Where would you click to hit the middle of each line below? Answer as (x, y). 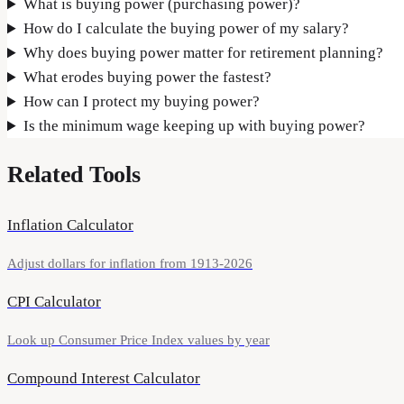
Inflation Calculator (70, 225)
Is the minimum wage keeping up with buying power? (195, 126)
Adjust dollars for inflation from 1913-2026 (130, 263)
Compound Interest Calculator (104, 378)
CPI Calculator (54, 301)
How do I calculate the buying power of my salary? (187, 29)
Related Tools (74, 175)
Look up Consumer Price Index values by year (138, 340)
